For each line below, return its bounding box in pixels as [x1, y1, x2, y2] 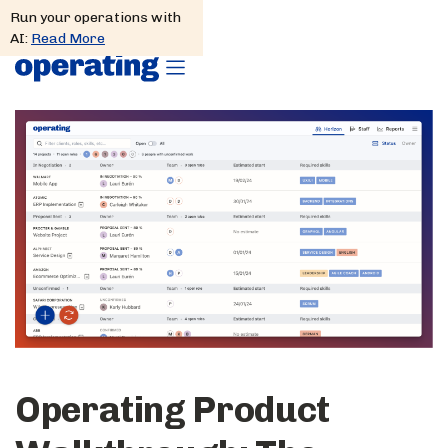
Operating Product [15, 388, 330, 432]
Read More [31, 30, 105, 47]
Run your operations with [10, 9, 181, 26]
